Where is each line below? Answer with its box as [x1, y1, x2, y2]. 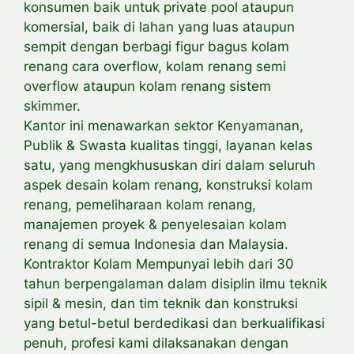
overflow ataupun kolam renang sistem [24, 77, 271, 94]
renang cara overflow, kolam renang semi [24, 58, 286, 74]
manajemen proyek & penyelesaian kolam [24, 216, 287, 232]
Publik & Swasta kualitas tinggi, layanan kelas [24, 137, 313, 153]
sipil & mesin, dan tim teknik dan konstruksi [24, 295, 298, 311]
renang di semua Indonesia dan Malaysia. [24, 235, 288, 252]
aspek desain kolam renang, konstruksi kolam [24, 176, 313, 193]
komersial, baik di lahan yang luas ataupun [24, 18, 295, 35]
